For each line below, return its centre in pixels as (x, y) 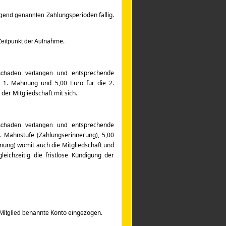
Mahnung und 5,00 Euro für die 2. (63, 83)
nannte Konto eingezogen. (66, 213)
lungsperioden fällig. (85, 15)
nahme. (54, 41)
